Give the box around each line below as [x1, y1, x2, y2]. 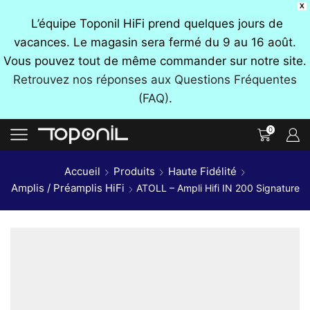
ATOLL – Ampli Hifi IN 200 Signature [136, 181, 300, 194]
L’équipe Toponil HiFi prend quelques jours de [27, 17, 283, 30]
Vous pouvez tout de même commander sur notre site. [3, 54, 307, 68]
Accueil [64, 164, 100, 178]
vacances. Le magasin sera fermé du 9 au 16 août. [14, 35, 296, 49]
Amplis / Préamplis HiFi [11, 181, 125, 194]
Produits [113, 164, 155, 178]
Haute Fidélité [168, 164, 237, 178]
